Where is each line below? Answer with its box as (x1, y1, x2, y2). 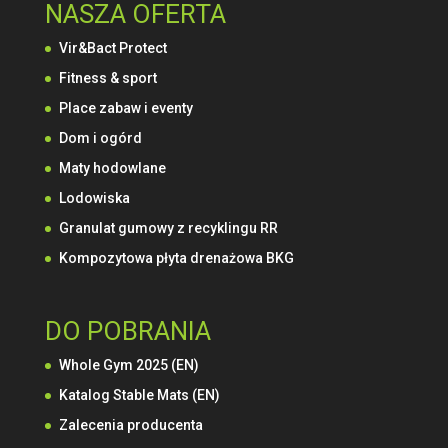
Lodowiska (58, 190, 130, 206)
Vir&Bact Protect (58, 40, 167, 56)
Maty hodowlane (58, 160, 166, 176)
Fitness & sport (58, 70, 157, 86)
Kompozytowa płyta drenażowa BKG (58, 250, 294, 266)
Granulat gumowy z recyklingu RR (58, 220, 278, 236)
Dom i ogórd (58, 130, 142, 146)
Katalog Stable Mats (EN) (58, 387, 220, 404)
